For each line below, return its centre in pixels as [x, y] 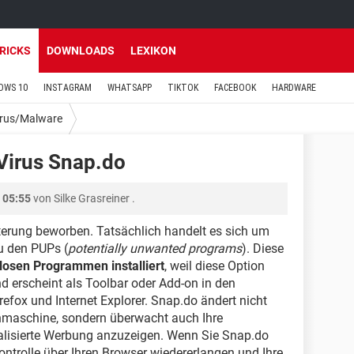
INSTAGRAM [68, 88]
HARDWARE [294, 88]
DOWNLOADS [81, 51]
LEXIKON [153, 51]
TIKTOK [183, 88]
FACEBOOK [235, 88]
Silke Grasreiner [92, 198]
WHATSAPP [130, 88]
